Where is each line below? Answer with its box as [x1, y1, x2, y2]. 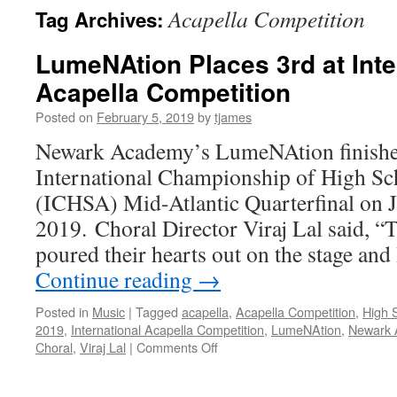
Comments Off [136, 338, 218, 356]
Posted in [35, 302, 89, 321]
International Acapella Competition [71, 320, 264, 339]
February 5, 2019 [97, 107, 194, 126]
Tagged [136, 302, 178, 321]
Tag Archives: [35, 5, 168, 34]
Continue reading [35, 264, 198, 294]
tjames [214, 107, 252, 126]
